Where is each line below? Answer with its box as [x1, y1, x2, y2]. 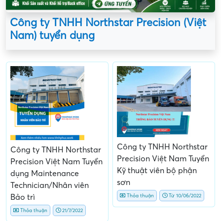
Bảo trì [10, 192, 35, 202]
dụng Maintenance [10, 169, 79, 178]
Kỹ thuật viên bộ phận [117, 166, 197, 176]
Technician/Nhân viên [10, 181, 89, 190]
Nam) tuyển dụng [10, 29, 95, 41]
